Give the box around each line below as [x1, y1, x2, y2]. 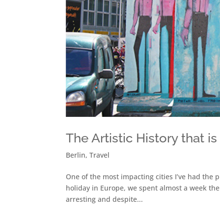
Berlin [66, 150, 86, 160]
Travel [89, 150, 110, 160]
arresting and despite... [66, 194, 143, 204]
